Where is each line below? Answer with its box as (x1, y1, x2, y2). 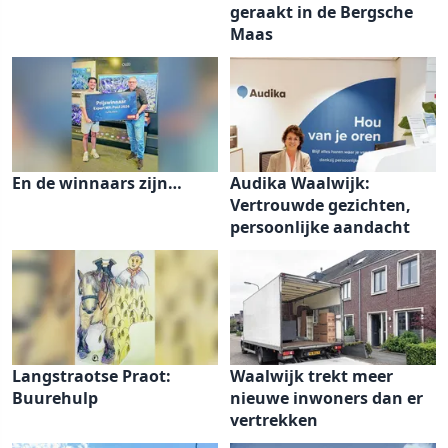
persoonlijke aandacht (230, 216, 410, 238)
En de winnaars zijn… (12, 172, 182, 194)
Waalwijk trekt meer (230, 365, 393, 387)
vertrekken (230, 409, 318, 431)
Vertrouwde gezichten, (230, 194, 411, 216)
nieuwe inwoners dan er (230, 387, 423, 409)
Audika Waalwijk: (230, 172, 370, 194)
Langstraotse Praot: (12, 365, 171, 387)
